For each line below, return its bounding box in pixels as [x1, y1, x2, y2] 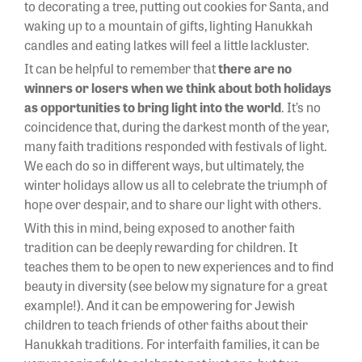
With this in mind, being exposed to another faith [24, 217, 295, 237]
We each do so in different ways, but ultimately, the [24, 155, 304, 175]
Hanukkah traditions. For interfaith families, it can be [24, 334, 319, 353]
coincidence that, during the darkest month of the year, [24, 116, 329, 136]
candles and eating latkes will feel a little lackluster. [24, 35, 312, 54]
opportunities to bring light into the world [40, 97, 281, 116]
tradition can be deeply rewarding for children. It [24, 237, 297, 256]
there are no [218, 58, 292, 78]
